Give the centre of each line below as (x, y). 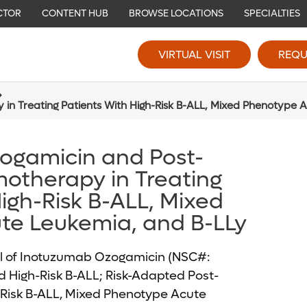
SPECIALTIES (272, 13)
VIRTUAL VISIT (194, 54)
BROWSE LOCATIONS (176, 13)
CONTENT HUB (75, 13)
